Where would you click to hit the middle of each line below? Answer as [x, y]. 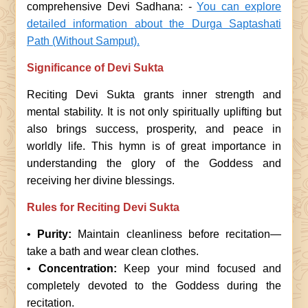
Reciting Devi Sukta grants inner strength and [154, 95]
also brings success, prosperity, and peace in [154, 129]
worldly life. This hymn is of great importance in [154, 146]
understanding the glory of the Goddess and [154, 163]
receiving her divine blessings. [101, 180]
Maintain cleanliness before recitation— [180, 234]
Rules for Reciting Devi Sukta [103, 207]
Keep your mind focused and [202, 268]
